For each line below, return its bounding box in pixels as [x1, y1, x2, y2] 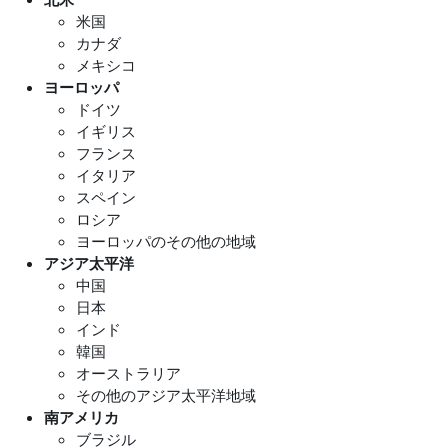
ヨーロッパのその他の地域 [76, 231, 256, 252]
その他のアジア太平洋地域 [76, 385, 256, 406]
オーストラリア [76, 363, 181, 384]
